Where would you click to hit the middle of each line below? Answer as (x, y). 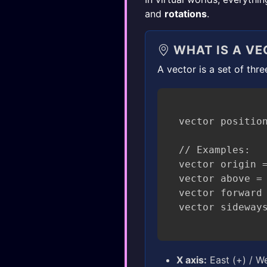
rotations (186, 14)
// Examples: (215, 150)
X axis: (192, 260)
